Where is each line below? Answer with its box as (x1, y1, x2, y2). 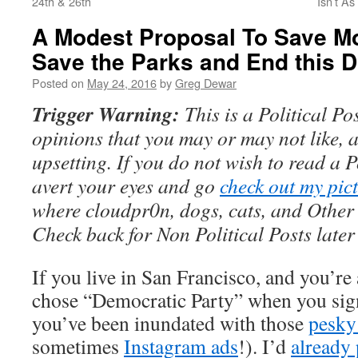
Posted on (32, 74, 84, 91)
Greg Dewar (175, 74, 237, 91)
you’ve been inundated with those (32, 309, 308, 336)
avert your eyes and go (32, 172, 220, 199)
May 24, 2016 (87, 74, 157, 91)
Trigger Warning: (32, 99, 180, 128)
